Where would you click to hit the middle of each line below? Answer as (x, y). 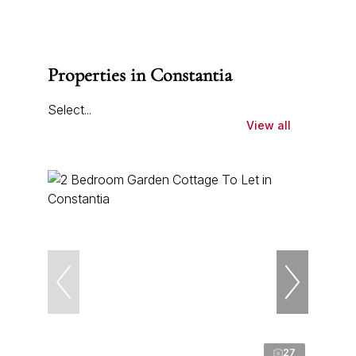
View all (269, 125)
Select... (70, 109)
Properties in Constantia (140, 75)
